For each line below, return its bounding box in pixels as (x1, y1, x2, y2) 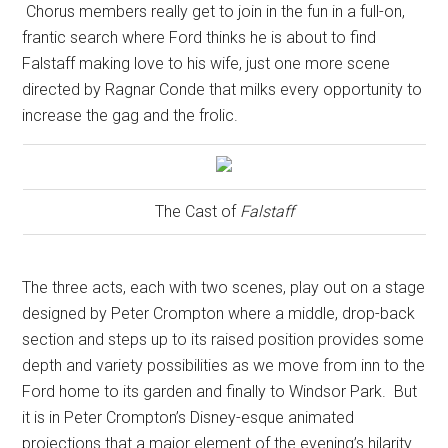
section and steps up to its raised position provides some (22, 330, 425, 350)
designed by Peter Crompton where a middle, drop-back (22, 304, 416, 324)
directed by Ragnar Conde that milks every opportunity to (22, 80, 423, 100)
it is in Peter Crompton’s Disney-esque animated (22, 408, 355, 428)
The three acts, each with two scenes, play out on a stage (22, 278, 426, 298)
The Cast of (154, 202, 240, 222)
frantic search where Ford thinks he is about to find (22, 28, 377, 48)
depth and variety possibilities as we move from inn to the (22, 356, 426, 376)
